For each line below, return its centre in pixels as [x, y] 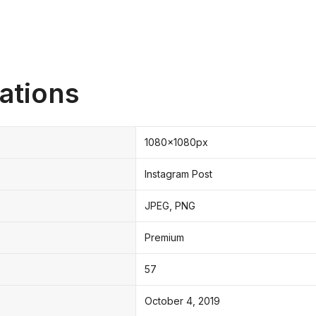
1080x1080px [176, 142]
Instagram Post [178, 174]
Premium [164, 237]
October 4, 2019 [182, 300]
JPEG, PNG [170, 205]
